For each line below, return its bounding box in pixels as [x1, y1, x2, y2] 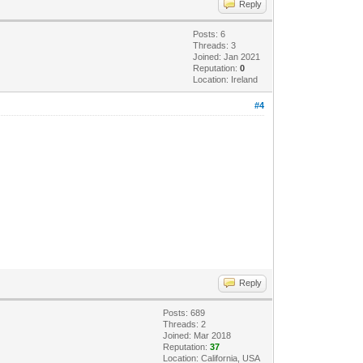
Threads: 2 [163, 318, 207, 329]
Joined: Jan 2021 [193, 51, 261, 62]
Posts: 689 [163, 307, 206, 318]
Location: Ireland [193, 74, 258, 84]
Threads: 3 [193, 40, 237, 50]
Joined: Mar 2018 [163, 330, 232, 340]
